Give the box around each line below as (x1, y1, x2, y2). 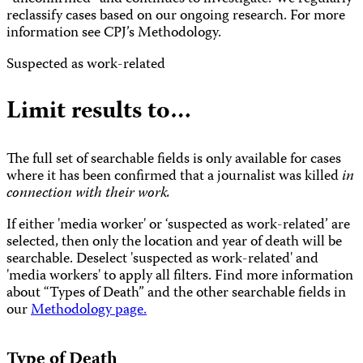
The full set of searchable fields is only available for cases (6, 148, 341, 173)
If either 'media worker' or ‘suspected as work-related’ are (6, 214, 350, 238)
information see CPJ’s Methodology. (6, 22, 221, 46)
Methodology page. (31, 299, 147, 323)
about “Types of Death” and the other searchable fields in (6, 282, 346, 306)
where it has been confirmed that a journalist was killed (6, 165, 342, 190)
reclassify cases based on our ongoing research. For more (6, 5, 345, 29)
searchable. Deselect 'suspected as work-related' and (6, 248, 318, 272)
